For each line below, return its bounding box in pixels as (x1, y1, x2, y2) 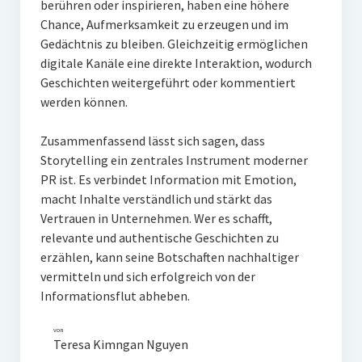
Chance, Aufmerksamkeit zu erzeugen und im (40, 16, 288, 33)
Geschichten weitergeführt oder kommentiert (40, 74, 296, 91)
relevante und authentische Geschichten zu (40, 229, 279, 246)
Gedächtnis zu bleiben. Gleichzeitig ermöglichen (40, 36, 308, 53)
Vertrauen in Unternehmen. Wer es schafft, (40, 210, 272, 227)
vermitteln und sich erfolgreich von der (40, 268, 255, 285)
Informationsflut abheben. (40, 288, 190, 305)
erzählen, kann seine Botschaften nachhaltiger (40, 249, 299, 266)
